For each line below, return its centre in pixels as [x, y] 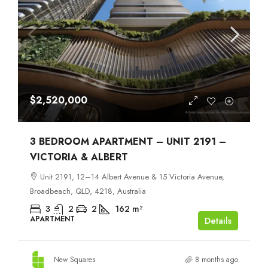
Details [218, 220]
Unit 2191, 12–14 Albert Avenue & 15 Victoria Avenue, [132, 176]
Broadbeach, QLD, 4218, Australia [88, 191]
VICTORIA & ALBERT [79, 157]
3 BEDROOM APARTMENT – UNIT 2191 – [128, 141]
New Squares [74, 259]
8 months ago [217, 259]
